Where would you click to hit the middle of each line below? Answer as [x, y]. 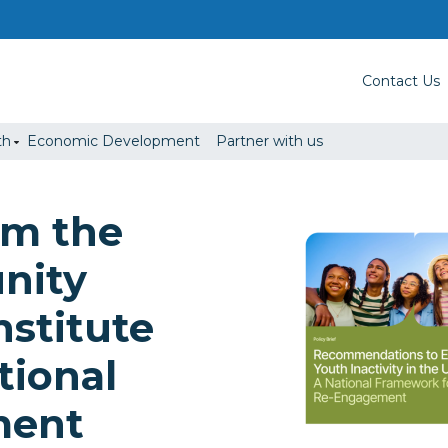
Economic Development [113, 141]
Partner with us [269, 141]
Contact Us [401, 80]
